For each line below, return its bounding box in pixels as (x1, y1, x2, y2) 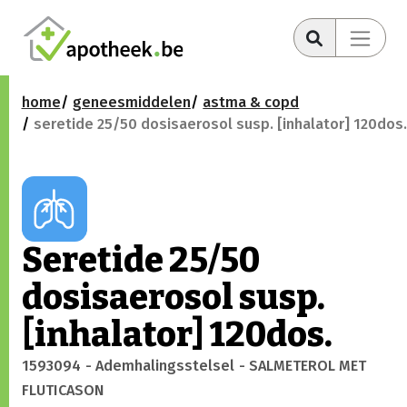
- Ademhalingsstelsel (84, 357, 234, 375)
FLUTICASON (21, 382, 104, 400)
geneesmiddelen (72, 94, 191, 112)
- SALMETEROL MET (238, 357, 366, 375)
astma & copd (203, 94, 300, 112)
